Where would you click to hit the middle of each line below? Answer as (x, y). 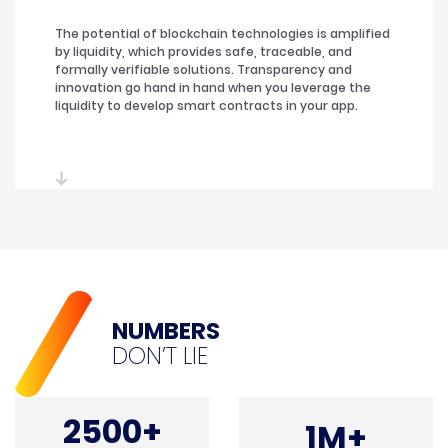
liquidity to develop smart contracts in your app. (206, 106)
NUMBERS (166, 331)
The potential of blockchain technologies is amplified (222, 34)
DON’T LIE (160, 356)
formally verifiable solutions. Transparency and (203, 70)
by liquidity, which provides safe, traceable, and (203, 52)
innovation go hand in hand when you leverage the (213, 88)
